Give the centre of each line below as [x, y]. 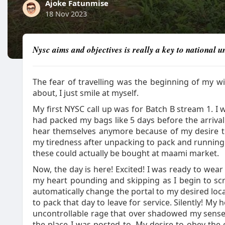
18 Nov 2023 [66, 14]
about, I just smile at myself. [87, 93]
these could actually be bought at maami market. [127, 153]
